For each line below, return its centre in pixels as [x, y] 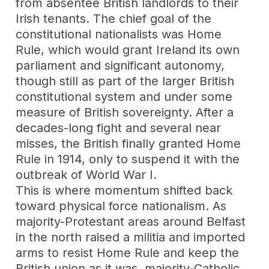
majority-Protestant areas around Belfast [131, 221]
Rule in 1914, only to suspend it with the [128, 159]
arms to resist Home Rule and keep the [128, 252]
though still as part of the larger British [125, 81]
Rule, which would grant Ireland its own [128, 50]
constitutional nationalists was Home [119, 34]
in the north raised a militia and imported [131, 237]
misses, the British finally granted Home [128, 143]
